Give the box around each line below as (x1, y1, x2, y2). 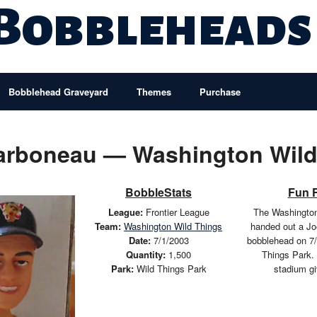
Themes (137, 85, 171, 98)
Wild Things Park (133, 262, 207, 275)
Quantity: (126, 248, 166, 261)
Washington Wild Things (124, 219, 222, 233)
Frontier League (142, 205, 209, 219)
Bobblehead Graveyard (8, 85, 108, 98)
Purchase (200, 85, 241, 98)
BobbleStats (125, 184, 192, 200)
